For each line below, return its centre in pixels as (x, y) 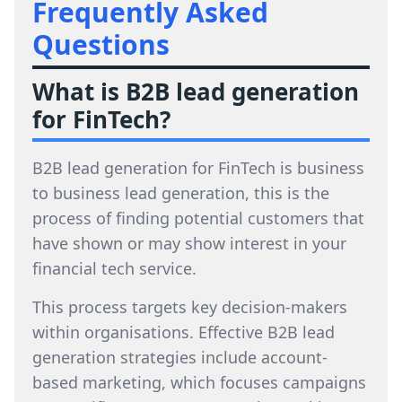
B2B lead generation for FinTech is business (198, 168)
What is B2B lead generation (196, 92)
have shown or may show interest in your (189, 243)
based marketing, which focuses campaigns (199, 382)
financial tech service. (114, 268)
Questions (101, 44)
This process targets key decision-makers (190, 307)
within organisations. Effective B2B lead (184, 332)
